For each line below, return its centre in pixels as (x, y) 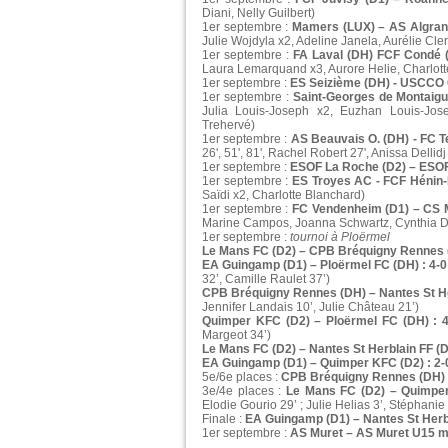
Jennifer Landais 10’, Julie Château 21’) (310, 307)
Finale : (223, 419)
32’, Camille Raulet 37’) (266, 279)
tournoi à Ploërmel (340, 237)
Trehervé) (228, 125)
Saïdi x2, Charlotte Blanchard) (283, 195)
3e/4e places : (244, 391)
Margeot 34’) (236, 335)
